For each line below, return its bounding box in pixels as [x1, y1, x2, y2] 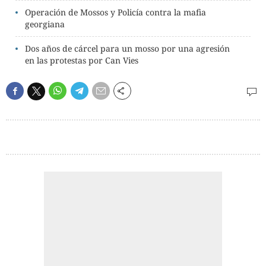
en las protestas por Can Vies [25, 55, 138, 66]
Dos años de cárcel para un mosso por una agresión [25, 43, 230, 54]
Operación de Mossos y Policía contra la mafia [25, 7, 206, 18]
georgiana [25, 18, 65, 30]
